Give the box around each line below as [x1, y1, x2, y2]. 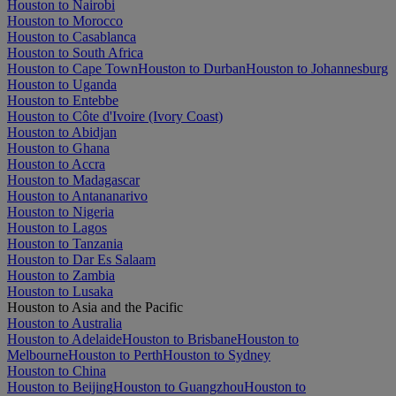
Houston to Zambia [7, 268, 115, 283]
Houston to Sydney [163, 347, 270, 362]
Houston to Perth [68, 347, 163, 362]
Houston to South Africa [7, 45, 143, 60]
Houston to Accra [7, 156, 105, 171]
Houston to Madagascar [7, 172, 140, 187]
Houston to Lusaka [7, 284, 113, 299]
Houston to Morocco [7, 13, 123, 28]
